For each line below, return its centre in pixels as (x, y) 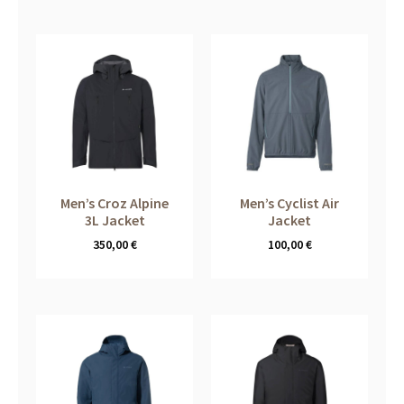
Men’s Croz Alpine (115, 203)
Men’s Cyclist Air (289, 203)
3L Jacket (115, 220)
